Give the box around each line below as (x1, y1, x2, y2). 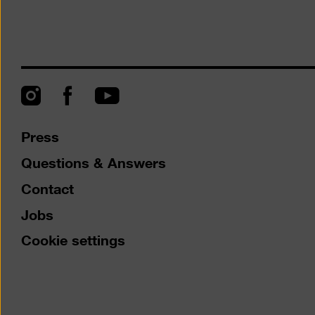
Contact (21, 173, 74, 200)
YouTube (94, 87, 149, 105)
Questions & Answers (21, 148, 166, 175)
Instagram (20, 86, 85, 103)
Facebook (63, 86, 127, 103)
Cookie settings (21, 225, 125, 252)
